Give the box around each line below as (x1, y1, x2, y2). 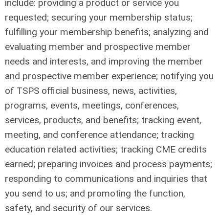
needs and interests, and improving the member (5, 56, 203, 67)
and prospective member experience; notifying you (5, 70, 214, 82)
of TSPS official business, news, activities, (5, 85, 177, 96)
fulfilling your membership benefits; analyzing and (5, 26, 209, 38)
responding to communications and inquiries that (5, 173, 207, 184)
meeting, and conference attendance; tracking (5, 129, 194, 140)
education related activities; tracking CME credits (5, 144, 207, 155)
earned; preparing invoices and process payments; (5, 158, 212, 170)
